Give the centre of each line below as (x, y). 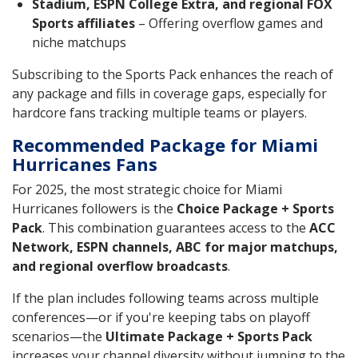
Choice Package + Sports (255, 208)
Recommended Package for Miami (165, 144)
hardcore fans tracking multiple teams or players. (159, 112)
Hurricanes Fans (85, 163)
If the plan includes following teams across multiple (165, 298)
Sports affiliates (84, 23)
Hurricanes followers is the (94, 208)
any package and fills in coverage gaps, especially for (169, 93)
